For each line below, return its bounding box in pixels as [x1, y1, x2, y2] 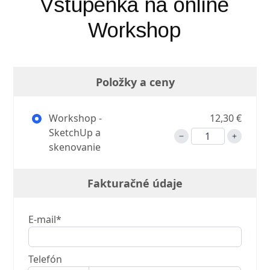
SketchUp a [49, 126, 101, 140]
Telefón [28, 253, 63, 266]
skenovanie [49, 140, 101, 154]
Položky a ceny [95, 75, 175, 90]
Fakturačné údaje [87, 176, 183, 191]
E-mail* [28, 213, 62, 227]
